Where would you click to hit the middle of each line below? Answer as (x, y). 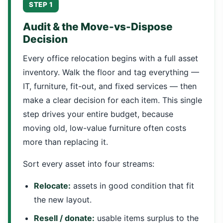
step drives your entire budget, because (98, 114)
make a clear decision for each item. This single (112, 100)
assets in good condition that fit (132, 186)
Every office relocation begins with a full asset (111, 58)
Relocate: (52, 186)
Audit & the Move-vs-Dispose (98, 27)
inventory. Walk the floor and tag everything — (111, 72)
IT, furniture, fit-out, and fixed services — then (110, 86)
